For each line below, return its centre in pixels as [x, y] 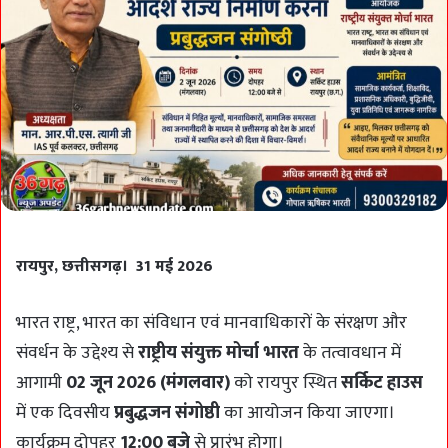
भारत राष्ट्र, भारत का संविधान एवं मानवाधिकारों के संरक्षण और [211, 323]
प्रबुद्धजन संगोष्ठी [167, 413]
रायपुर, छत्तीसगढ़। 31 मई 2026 [114, 266]
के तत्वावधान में [350, 353]
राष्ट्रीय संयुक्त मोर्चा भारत [218, 353]
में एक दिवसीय [65, 413]
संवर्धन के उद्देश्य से [77, 353]
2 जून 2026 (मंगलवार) [153, 383]
